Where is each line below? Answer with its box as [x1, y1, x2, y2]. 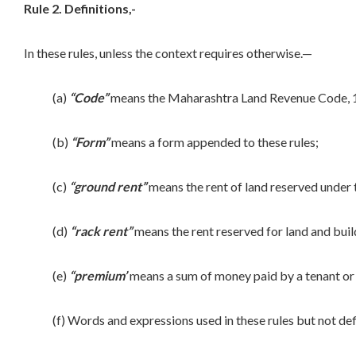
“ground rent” [69, 178, 146, 194]
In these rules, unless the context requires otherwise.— [24, 44, 312, 60]
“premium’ [69, 267, 127, 283]
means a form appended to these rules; [109, 133, 319, 149]
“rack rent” [70, 222, 132, 238]
